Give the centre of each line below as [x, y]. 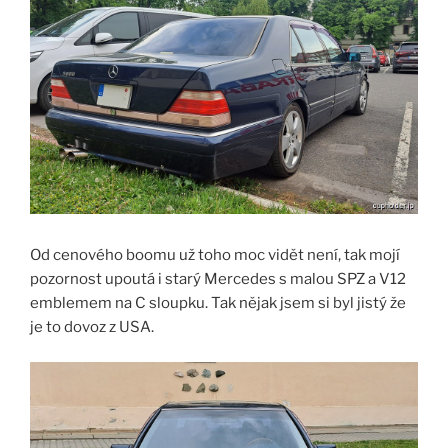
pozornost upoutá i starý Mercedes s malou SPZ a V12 [218, 279]
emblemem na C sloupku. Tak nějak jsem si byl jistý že [218, 303]
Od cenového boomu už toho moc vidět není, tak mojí [215, 255]
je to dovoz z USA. [92, 327]
